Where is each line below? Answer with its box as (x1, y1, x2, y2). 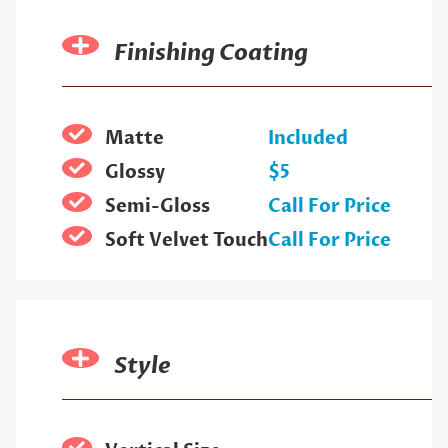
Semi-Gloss (104, 194, 210, 220)
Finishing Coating (114, 38, 309, 69)
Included (267, 126, 348, 152)
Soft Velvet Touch (104, 228, 268, 254)
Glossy (104, 160, 165, 186)
